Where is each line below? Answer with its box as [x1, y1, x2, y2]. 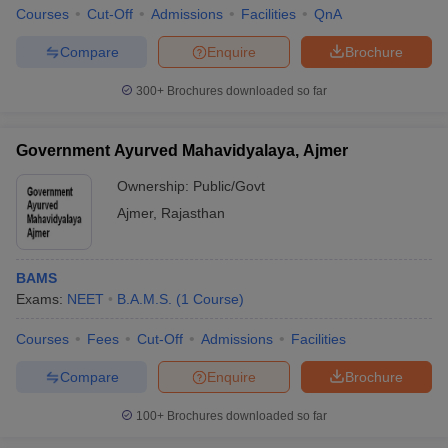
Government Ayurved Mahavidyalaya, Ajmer [16, 142, 348, 159]
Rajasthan [161, 205, 225, 221]
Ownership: [117, 178, 193, 194]
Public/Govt [193, 178, 265, 194]
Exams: [16, 291, 67, 307]
